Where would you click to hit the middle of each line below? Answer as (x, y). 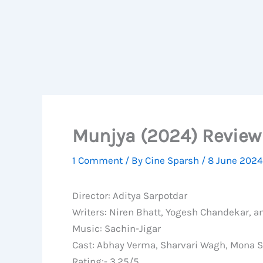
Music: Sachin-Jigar (117, 228)
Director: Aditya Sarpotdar (130, 195)
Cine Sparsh (173, 160)
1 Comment (97, 160)
